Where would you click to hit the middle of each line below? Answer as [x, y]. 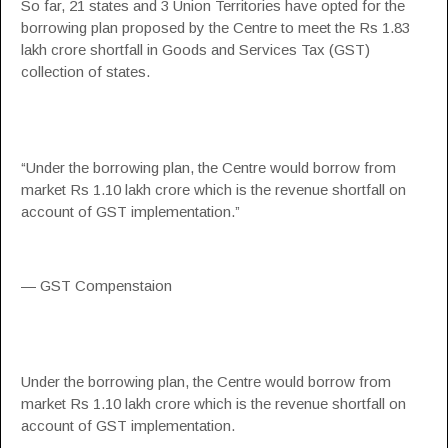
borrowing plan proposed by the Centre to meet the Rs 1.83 [215, 27]
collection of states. [85, 71]
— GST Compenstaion [96, 285]
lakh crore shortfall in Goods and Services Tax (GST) [195, 49]
